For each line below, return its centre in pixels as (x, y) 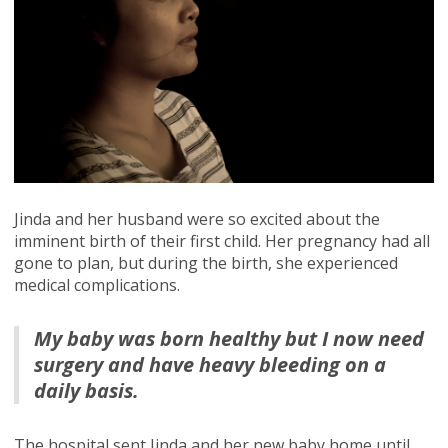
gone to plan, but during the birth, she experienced (205, 262)
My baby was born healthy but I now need (228, 338)
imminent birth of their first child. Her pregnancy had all (221, 240)
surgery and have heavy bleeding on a (209, 364)
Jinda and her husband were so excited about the (196, 218)
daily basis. (86, 390)
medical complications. (98, 284)
